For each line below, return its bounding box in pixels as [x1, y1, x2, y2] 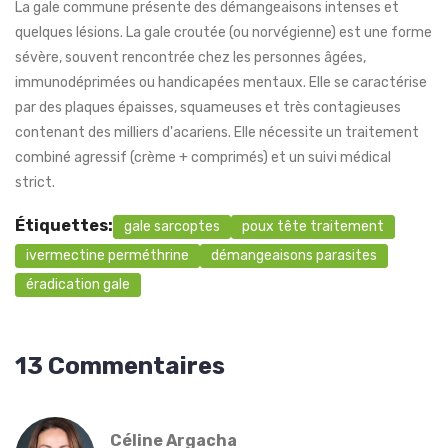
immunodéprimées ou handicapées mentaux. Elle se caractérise [15, 74, 427, 92]
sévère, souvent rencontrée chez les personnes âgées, [15, 49, 366, 67]
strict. [15, 174, 55, 192]
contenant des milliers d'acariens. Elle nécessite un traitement [15, 124, 419, 142]
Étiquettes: [15, 216, 113, 236]
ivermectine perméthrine [26, 247, 189, 265]
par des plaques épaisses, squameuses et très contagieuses [15, 99, 401, 117]
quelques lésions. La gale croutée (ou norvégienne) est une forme [15, 24, 432, 42]
